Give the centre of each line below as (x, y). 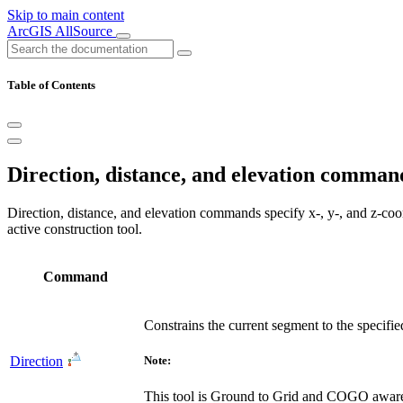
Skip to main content (66, 15)
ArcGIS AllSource (62, 31)
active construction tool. (75, 229)
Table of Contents (51, 85)
